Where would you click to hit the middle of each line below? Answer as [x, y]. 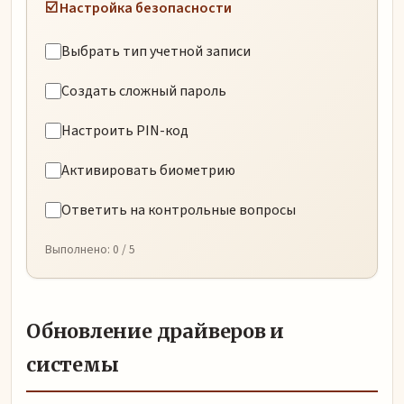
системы [73, 365]
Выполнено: [79, 250]
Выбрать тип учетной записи [156, 52]
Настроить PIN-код [125, 131]
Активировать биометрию [148, 171]
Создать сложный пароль [144, 92]
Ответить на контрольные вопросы [179, 211]
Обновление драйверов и [156, 332]
